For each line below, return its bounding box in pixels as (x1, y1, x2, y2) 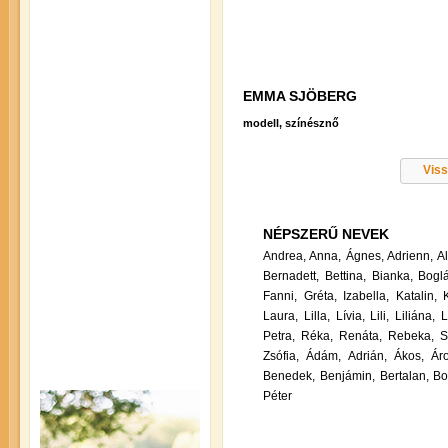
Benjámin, (319, 369, 375, 384)
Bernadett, (263, 269, 319, 284)
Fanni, (263, 289, 297, 304)
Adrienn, (387, 249, 434, 264)
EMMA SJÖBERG (243, 88, 357, 104)
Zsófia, (263, 349, 299, 364)
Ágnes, (345, 249, 384, 264)
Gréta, (303, 289, 337, 304)
